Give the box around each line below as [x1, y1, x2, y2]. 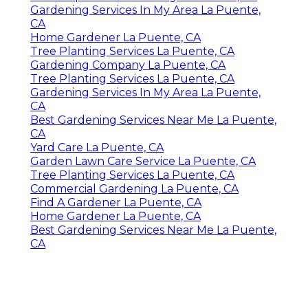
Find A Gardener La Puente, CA [30, 195, 201, 209]
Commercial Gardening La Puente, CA [30, 181, 239, 195]
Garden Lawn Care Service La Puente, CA [30, 154, 256, 168]
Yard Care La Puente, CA [30, 140, 164, 154]
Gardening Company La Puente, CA [30, 58, 225, 71]
